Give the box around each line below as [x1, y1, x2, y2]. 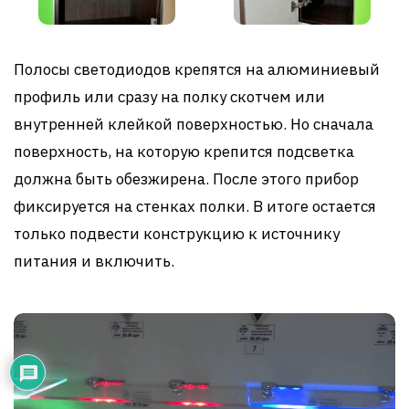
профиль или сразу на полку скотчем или [14, 86, 325, 107]
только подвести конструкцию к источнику [14, 223, 340, 244]
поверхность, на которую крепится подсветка [14, 141, 354, 162]
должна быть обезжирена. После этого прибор [14, 168, 359, 189]
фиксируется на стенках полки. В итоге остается [14, 195, 376, 216]
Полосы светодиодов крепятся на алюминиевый [14, 58, 380, 79]
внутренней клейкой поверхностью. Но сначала [14, 113, 373, 134]
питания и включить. [14, 250, 174, 271]
